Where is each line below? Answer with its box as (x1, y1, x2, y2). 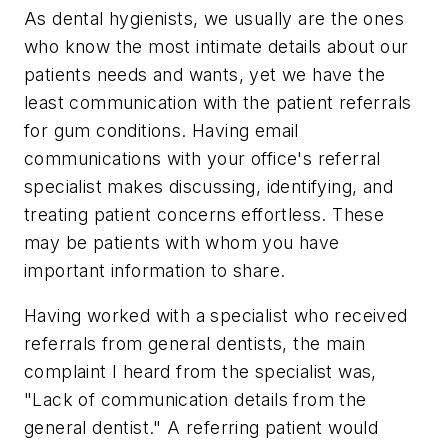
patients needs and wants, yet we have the (24, 63, 386, 85)
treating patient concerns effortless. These (24, 203, 385, 225)
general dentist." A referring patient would (24, 417, 379, 439)
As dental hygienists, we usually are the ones (24, 7, 404, 29)
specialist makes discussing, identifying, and (24, 175, 393, 197)
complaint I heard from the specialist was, (24, 361, 377, 383)
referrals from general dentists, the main (24, 333, 366, 355)
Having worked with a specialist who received (24, 305, 408, 327)
